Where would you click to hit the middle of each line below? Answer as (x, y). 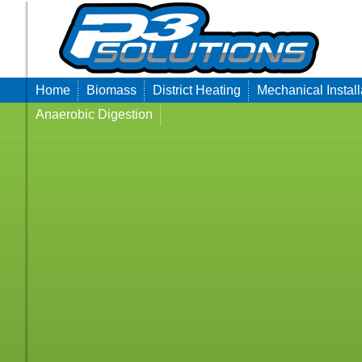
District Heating (197, 90)
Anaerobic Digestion (94, 114)
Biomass (112, 90)
